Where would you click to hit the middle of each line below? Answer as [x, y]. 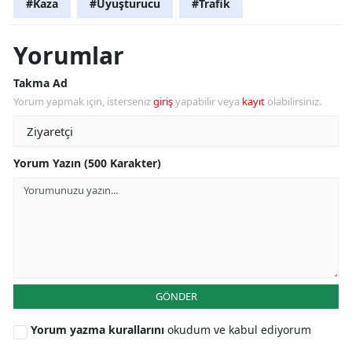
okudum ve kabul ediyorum [239, 329]
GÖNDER [176, 296]
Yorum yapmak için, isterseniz [83, 101]
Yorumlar [69, 55]
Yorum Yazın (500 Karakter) [87, 163]
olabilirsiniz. [293, 101]
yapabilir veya [207, 101]
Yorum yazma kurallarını [99, 329]
